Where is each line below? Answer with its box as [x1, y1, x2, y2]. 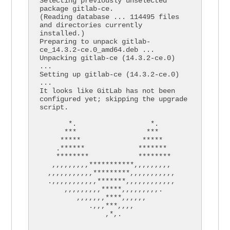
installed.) [40, 29, 85, 38]
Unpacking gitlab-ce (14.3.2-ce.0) [40, 54, 176, 63]
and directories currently [40, 21, 143, 30]
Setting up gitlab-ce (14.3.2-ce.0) [40, 70, 180, 79]
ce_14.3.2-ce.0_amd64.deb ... [40, 46, 155, 54]
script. [40, 103, 69, 112]
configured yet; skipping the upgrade [40, 95, 188, 104]
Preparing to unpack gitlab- [40, 37, 151, 46]
